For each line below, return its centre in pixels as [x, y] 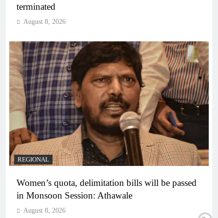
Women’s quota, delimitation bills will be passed [107, 182]
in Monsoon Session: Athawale [74, 195]
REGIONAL [33, 159]
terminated [36, 6]
